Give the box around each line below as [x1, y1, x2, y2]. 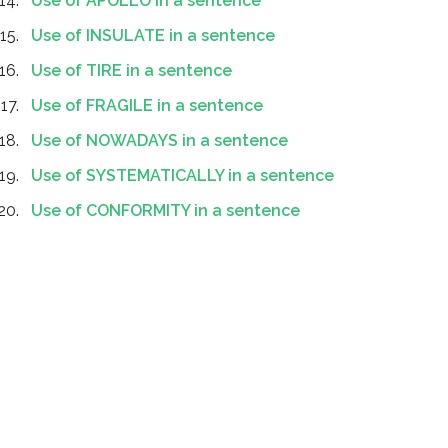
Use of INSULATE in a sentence [31, 26, 275, 45]
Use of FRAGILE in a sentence [31, 96, 263, 115]
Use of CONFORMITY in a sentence [31, 201, 300, 220]
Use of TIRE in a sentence [31, 61, 232, 80]
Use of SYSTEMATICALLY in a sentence [31, 166, 334, 185]
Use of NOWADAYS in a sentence [31, 131, 288, 150]
